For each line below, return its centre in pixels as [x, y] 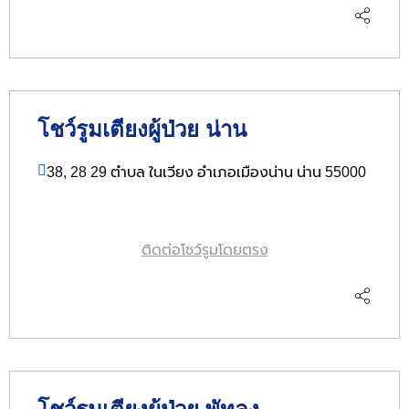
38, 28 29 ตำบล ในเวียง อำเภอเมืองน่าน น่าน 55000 [206, 172]
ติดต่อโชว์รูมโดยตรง [204, 250]
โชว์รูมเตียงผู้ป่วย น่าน [142, 129]
